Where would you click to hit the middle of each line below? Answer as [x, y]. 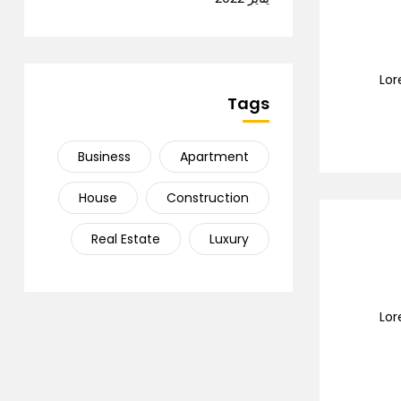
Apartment [214, 157]
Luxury [229, 239]
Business [104, 157]
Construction [208, 198]
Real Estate [126, 239]
